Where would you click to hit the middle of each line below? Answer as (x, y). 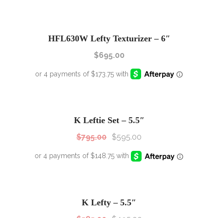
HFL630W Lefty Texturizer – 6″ (109, 39)
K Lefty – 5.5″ (109, 202)
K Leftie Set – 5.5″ (109, 120)
